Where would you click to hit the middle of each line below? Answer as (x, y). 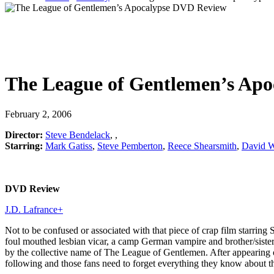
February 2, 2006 (38, 114)
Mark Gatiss (69, 146)
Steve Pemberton (130, 146)
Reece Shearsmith (202, 146)
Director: (24, 135)
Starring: (24, 146)
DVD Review (32, 188)
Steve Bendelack (78, 135)
